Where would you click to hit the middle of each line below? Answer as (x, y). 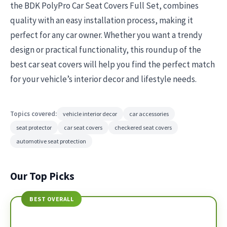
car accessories (149, 114)
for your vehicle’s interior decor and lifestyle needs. (103, 79)
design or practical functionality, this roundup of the (106, 50)
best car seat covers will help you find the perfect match (112, 64)
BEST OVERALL (51, 199)
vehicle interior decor (90, 114)
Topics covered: (33, 113)
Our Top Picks (42, 176)
